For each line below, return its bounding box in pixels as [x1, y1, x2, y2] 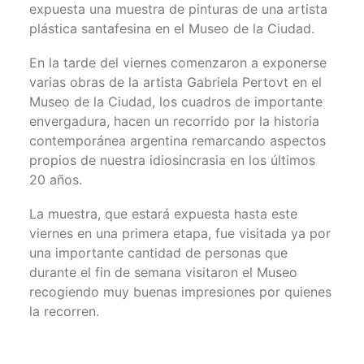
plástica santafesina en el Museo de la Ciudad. [29, 20, 314, 37]
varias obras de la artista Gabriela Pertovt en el [29, 74, 322, 90]
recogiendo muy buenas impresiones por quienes [29, 284, 331, 300]
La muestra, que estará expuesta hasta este [29, 206, 297, 222]
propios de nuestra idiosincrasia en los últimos [29, 152, 315, 168]
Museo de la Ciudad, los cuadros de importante [29, 93, 323, 110]
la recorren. [29, 303, 99, 319]
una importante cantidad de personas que [29, 245, 288, 261]
